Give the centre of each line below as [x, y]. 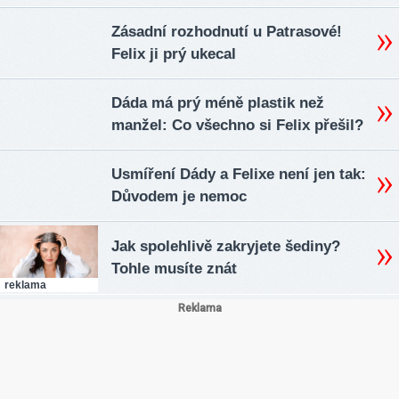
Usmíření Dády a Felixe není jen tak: [239, 175]
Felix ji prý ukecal [174, 54]
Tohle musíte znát [174, 269]
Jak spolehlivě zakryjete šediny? [226, 247]
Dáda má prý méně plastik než [218, 103]
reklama [25, 285]
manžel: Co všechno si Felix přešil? [237, 126]
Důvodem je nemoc [179, 197]
